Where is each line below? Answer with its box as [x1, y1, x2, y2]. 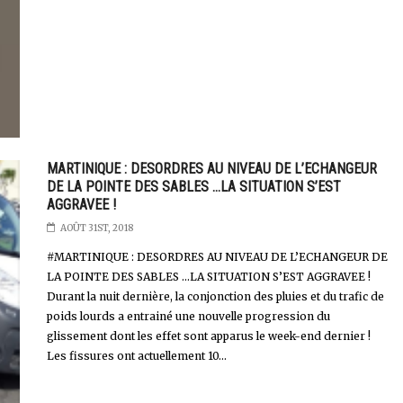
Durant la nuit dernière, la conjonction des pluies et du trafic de [46, 290, 384, 304]
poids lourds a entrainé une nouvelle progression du [46, 309, 330, 324]
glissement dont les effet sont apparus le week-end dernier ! [46, 329, 371, 344]
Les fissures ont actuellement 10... [46, 349, 227, 363]
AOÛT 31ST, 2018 [59, 222, 133, 235]
